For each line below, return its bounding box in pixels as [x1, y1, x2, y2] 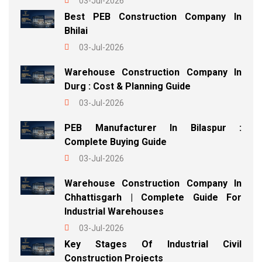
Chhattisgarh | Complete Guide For [64, 192, 242, 204]
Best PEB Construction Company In [64, 11, 242, 23]
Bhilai [64, 25, 88, 37]
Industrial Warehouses [64, 206, 164, 218]
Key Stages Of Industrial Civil [64, 239, 242, 250]
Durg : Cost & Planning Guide [64, 81, 191, 92]
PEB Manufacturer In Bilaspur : [64, 122, 242, 134]
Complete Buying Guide [64, 136, 167, 148]
